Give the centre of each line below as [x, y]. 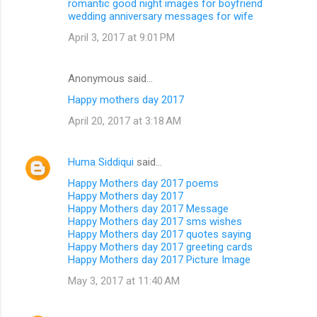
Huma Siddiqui [101, 162]
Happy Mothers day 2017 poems [143, 183]
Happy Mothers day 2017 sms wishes [155, 221]
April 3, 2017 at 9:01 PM [121, 37]
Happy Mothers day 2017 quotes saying [160, 234]
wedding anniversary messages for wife [161, 16]
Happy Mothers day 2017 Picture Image [159, 259]
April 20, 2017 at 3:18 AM [125, 121]
